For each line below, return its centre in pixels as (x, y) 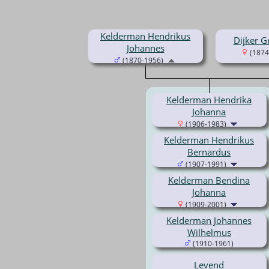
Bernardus (209, 152)
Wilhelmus (209, 233)
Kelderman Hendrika (209, 100)
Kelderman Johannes (209, 221)
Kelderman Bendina (209, 180)
